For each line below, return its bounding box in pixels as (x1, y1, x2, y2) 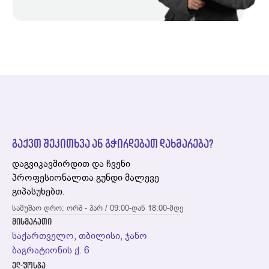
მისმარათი (12, 216, 52, 227)
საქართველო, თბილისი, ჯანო (12, 231, 147, 241)
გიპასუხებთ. (12, 186, 65, 196)
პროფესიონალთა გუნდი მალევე (12, 172, 159, 183)
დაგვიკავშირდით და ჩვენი (12, 159, 130, 169)
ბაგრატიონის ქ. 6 (12, 245, 89, 255)
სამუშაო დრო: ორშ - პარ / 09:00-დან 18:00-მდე (12, 204, 183, 213)
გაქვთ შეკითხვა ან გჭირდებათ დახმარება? (12, 136, 213, 151)
